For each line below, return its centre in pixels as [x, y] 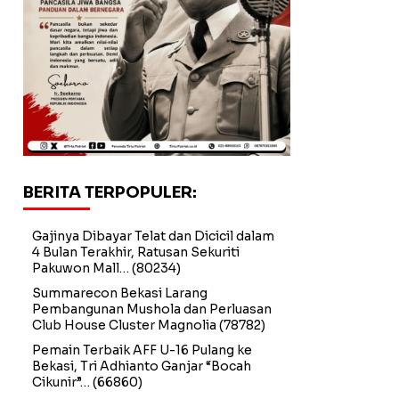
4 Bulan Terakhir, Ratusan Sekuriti [136, 252]
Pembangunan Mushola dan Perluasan [152, 309]
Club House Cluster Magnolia [124, 325]
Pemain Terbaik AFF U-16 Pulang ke [142, 350]
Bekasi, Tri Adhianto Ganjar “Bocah [142, 366]
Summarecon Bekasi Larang [120, 293]
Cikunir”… [61, 382]
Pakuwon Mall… [81, 268]
